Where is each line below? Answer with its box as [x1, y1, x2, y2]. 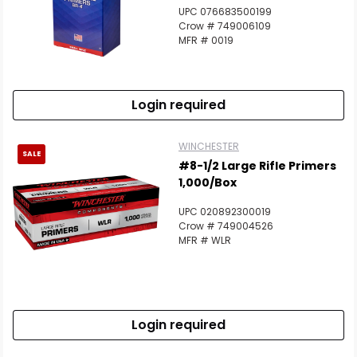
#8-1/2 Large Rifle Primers [178, 158, 336, 175]
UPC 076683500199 [178, 5, 272, 19]
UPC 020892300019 [178, 205, 271, 219]
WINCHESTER [178, 139, 239, 154]
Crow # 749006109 [178, 19, 271, 33]
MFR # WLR [178, 233, 231, 248]
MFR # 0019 [178, 33, 233, 48]
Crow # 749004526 [178, 219, 273, 233]
